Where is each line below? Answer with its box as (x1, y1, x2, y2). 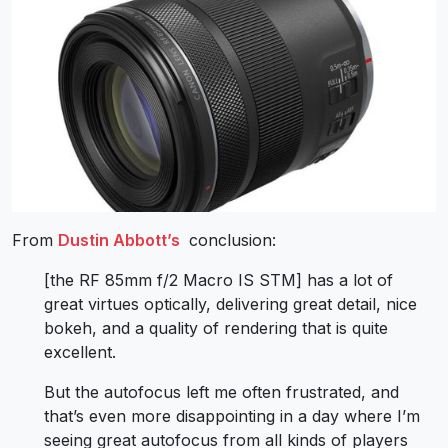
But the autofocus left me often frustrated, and (44, 382, 399, 403)
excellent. (44, 342, 116, 363)
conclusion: (184, 230, 276, 251)
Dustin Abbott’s (58, 230, 184, 251)
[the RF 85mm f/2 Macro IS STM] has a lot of (44, 270, 393, 291)
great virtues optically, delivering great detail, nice (44, 294, 417, 315)
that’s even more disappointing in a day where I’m (44, 406, 420, 427)
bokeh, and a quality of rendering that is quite (44, 318, 388, 339)
